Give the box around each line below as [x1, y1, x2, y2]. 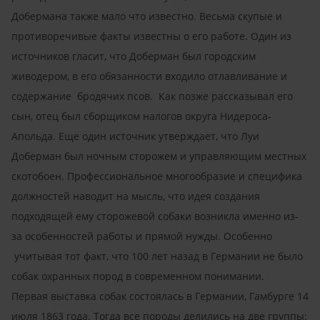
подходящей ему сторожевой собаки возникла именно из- [11, 209, 299, 223]
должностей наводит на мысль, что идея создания [11, 189, 260, 203]
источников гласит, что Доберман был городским [11, 49, 256, 63]
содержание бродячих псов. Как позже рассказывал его [11, 89, 293, 103]
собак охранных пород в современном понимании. [11, 269, 270, 283]
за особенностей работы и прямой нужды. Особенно [11, 229, 272, 243]
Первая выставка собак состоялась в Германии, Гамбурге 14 [11, 289, 309, 303]
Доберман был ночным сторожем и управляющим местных [11, 149, 306, 163]
